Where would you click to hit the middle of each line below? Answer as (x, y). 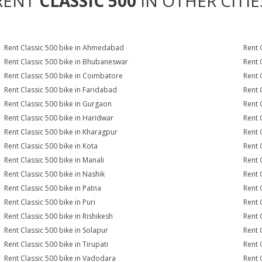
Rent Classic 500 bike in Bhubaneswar (66, 62)
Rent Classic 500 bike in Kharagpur (61, 132)
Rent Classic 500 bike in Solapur (56, 230)
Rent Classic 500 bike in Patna (53, 188)
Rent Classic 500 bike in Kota (51, 146)
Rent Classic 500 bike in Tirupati (56, 244)
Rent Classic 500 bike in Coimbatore (64, 76)
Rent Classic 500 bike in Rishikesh (59, 216)
